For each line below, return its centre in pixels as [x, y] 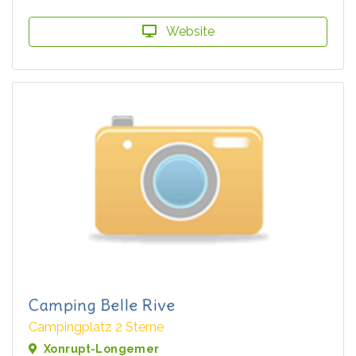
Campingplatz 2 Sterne [96, 327]
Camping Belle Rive [102, 304]
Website [188, 31]
